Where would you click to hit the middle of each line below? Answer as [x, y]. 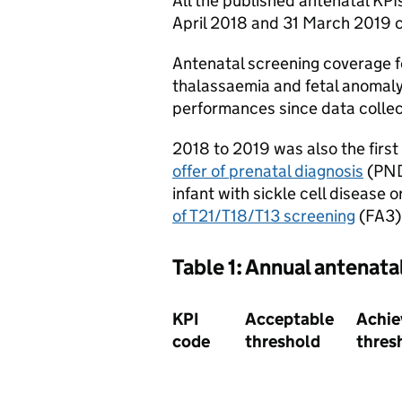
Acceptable [289, 319]
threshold [283, 341]
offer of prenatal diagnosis [268, 171]
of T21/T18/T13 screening [264, 216]
